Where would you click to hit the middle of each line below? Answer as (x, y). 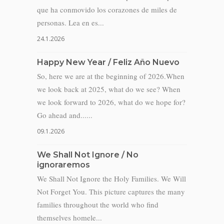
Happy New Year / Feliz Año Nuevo (108, 62)
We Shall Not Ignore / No (88, 155)
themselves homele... (69, 217)
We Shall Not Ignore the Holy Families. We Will (111, 178)
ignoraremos (63, 165)
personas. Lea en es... (70, 22)
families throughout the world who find (98, 204)
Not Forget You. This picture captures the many (111, 191)
